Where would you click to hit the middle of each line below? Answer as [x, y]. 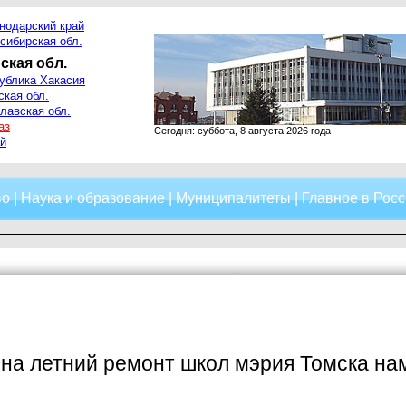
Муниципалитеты [233, 198]
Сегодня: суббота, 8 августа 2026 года [242, 130]
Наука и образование [92, 198]
